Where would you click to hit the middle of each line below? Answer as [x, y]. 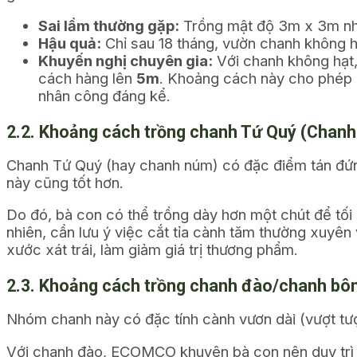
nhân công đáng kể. [104, 96]
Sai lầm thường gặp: [109, 26]
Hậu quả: [70, 43]
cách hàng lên [87, 78]
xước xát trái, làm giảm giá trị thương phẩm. [152, 250]
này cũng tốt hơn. [65, 182]
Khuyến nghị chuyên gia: [126, 61]
